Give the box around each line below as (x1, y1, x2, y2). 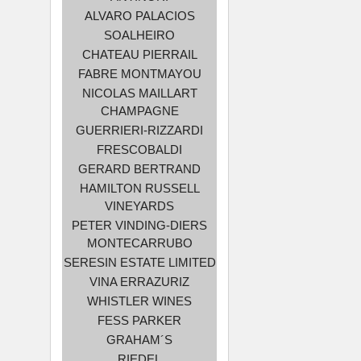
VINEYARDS (105, 198, 175, 213)
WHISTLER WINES (87, 293, 193, 308)
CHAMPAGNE (100, 103, 179, 118)
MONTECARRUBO (86, 235, 193, 250)
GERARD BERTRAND (78, 161, 201, 176)
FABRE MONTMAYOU (77, 66, 201, 81)
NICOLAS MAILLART (81, 85, 197, 100)
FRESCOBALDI (97, 142, 183, 156)
